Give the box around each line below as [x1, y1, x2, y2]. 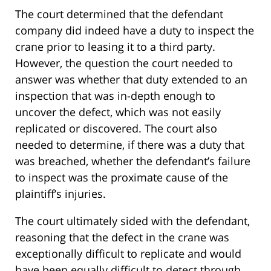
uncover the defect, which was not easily [15, 105, 221, 120]
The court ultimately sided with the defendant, [15, 214, 250, 229]
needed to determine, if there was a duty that [15, 137, 244, 152]
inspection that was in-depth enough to [15, 88, 215, 103]
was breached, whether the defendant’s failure [15, 154, 250, 169]
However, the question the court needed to [15, 56, 233, 71]
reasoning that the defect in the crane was [15, 230, 229, 245]
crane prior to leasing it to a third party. [15, 39, 215, 54]
